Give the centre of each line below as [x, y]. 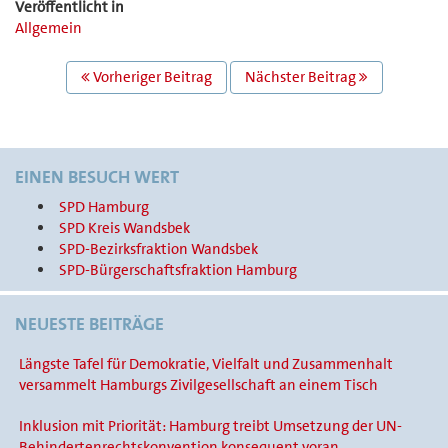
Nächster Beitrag [301, 77]
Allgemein [48, 27]
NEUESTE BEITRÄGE [89, 324]
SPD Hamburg [103, 207]
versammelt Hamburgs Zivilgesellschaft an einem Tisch [198, 385]
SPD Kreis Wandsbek [124, 228]
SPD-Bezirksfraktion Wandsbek [158, 249]
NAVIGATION [77, 96]
